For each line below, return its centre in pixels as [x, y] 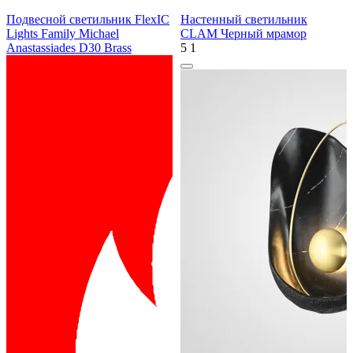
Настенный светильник [244, 20]
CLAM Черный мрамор [243, 34]
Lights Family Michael [63, 34]
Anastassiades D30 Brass [69, 48]
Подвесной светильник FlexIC [88, 20]
